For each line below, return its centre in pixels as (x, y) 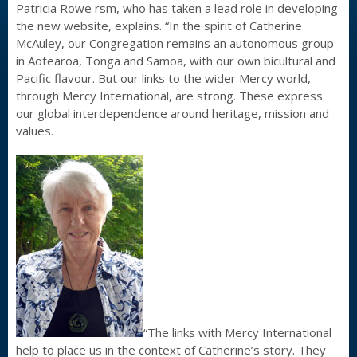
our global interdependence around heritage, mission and (173, 113)
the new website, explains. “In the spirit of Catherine (159, 25)
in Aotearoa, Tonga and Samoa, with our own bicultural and (176, 61)
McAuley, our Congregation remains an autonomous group (175, 43)
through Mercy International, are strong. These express (169, 96)
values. (35, 131)
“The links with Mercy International (237, 332)
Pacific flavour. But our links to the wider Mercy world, (163, 78)
